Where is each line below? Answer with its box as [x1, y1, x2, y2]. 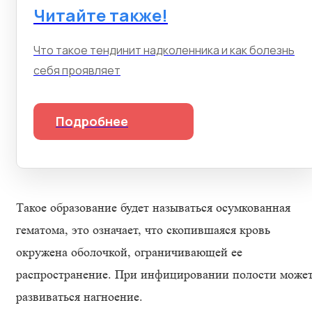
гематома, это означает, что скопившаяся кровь [16, 223, 270, 237]
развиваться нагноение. [16, 290, 143, 304]
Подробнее [56, 113, 128, 130]
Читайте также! [33, 3, 168, 26]
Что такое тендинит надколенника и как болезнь [33, 42, 295, 58]
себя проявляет [33, 63, 120, 78]
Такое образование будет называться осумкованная [16, 201, 290, 214]
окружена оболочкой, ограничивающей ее [16, 245, 242, 259]
